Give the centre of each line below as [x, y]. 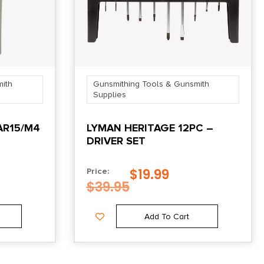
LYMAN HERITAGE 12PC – [150, 128]
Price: [98, 171]
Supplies [109, 95]
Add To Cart [167, 217]
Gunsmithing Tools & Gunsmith [151, 84]
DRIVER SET [116, 141]
